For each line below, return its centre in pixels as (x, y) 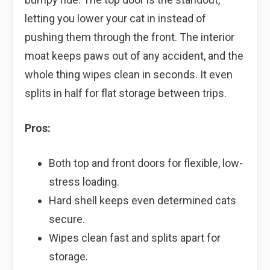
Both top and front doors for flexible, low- (146, 163)
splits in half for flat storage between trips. (126, 93)
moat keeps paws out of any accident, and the (134, 55)
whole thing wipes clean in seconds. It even (129, 74)
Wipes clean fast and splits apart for (134, 237)
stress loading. (84, 181)
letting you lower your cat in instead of (115, 18)
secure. (67, 219)
